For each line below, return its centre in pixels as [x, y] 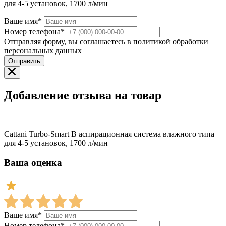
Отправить [24, 61]
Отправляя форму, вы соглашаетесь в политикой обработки [106, 42]
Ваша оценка [33, 162]
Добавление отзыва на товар [83, 96]
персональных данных [43, 51]
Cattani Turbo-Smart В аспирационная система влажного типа [109, 134]
